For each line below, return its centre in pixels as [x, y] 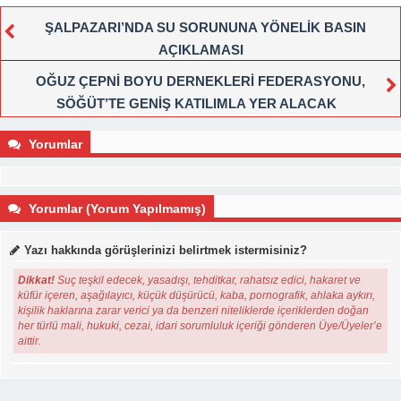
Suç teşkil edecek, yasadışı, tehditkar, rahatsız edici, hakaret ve [208, 280]
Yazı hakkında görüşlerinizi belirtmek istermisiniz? [166, 250]
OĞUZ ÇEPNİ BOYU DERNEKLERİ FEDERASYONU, [200, 81]
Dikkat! [37, 280]
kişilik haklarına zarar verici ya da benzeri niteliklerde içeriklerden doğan [194, 310]
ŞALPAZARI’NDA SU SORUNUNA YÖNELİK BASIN [205, 27]
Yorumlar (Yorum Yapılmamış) [115, 208]
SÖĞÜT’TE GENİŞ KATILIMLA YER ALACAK [196, 103]
